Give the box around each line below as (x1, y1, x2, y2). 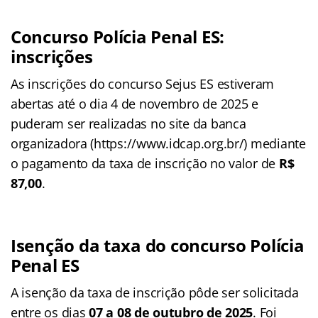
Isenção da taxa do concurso (11, 234, 246, 258)
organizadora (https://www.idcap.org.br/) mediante (11, 135, 306, 153)
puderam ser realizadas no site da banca (11, 115, 246, 133)
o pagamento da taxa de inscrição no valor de (11, 155, 279, 172)
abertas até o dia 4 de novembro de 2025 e (11, 95, 258, 113)
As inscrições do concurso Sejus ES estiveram (11, 75, 275, 93)
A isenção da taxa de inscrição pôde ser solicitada (11, 284, 299, 302)
